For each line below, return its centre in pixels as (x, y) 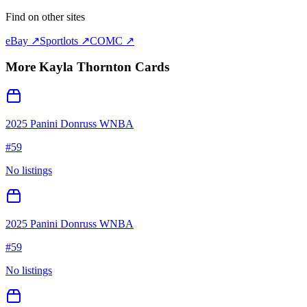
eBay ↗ (23, 40)
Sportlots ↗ (65, 40)
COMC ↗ (112, 40)
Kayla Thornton (85, 67)
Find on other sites (45, 16)
